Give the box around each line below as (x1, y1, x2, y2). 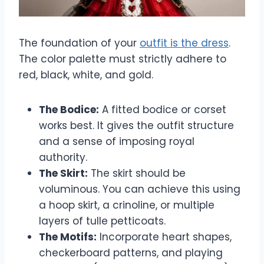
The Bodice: (39, 103, 99, 117)
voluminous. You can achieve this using (39, 182, 240, 197)
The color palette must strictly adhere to (19, 52, 226, 67)
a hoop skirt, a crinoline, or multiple (39, 198, 214, 213)
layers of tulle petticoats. (39, 214, 166, 229)
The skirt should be (88, 166, 186, 181)
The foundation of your (19, 36, 140, 51)
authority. (39, 150, 87, 165)
